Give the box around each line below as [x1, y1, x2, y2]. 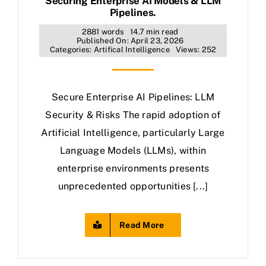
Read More [119, 220, 164, 230]
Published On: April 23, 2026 [76, 36, 184, 45]
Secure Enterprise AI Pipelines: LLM [51, 91, 215, 103]
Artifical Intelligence [93, 45, 170, 54]
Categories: [49, 45, 94, 54]
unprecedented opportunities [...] [58, 180, 208, 192]
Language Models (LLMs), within [59, 145, 207, 156]
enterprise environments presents [56, 163, 210, 174]
